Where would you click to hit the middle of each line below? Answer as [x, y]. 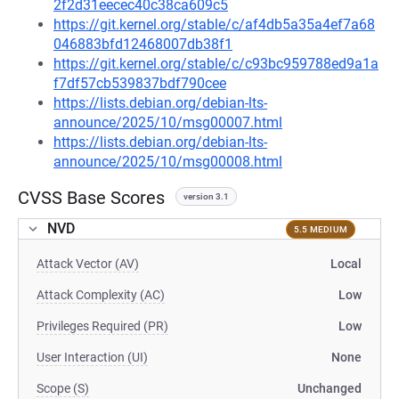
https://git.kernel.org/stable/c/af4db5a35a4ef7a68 [214, 24]
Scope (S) [63, 388]
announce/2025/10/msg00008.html [168, 162]
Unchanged [330, 388]
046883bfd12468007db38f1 [143, 44]
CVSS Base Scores [91, 198]
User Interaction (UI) [92, 357]
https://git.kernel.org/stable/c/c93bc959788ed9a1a [216, 64]
